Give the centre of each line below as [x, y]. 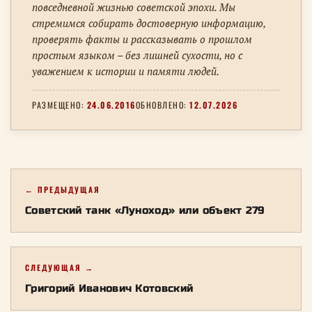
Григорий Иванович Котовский [109, 289]
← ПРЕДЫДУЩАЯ [63, 190]
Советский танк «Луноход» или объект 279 [145, 211]
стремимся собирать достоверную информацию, [149, 24]
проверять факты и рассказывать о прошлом [142, 40]
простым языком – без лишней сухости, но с [137, 56]
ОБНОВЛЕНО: [162, 105]
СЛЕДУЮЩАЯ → [60, 268]
